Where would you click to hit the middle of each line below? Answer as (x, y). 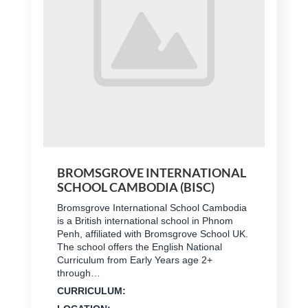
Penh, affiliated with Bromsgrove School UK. (152, 234)
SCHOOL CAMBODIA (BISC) (135, 187)
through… (78, 273)
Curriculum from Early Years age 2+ (134, 260)
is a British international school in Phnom (145, 221)
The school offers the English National (139, 247)
